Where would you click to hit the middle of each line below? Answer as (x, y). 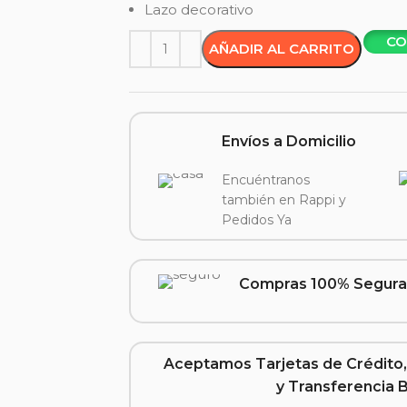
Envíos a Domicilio (289, 141)
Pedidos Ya (257, 220)
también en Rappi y (284, 200)
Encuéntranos (266, 180)
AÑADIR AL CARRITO (282, 49)
